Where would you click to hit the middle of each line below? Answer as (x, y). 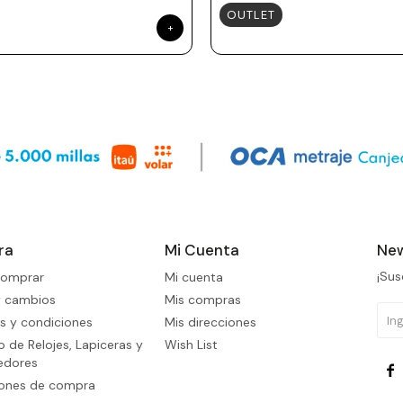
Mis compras (202, 300)
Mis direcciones (210, 322)
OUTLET (251, 15)
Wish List (191, 345)
